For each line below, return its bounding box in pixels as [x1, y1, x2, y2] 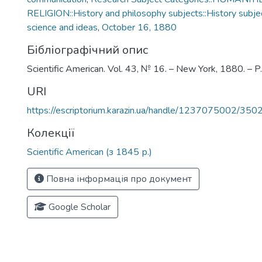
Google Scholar [46, 201, 111, 213]
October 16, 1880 [102, 21, 177, 34]
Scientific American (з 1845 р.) [27, 146, 152, 158]
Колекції [27, 125, 74, 141]
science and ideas [27, 21, 98, 34]
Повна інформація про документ [44, 173, 192, 185]
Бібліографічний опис [27, 42, 148, 58]
